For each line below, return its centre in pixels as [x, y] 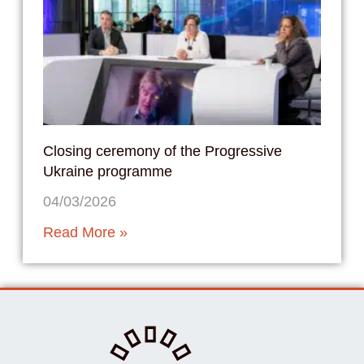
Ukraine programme [107, 171]
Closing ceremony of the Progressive [162, 151]
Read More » [85, 232]
